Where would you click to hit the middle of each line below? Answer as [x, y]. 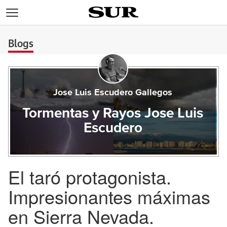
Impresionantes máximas [109, 196]
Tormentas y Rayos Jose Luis [113, 113]
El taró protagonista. [90, 177]
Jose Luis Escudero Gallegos [113, 93]
